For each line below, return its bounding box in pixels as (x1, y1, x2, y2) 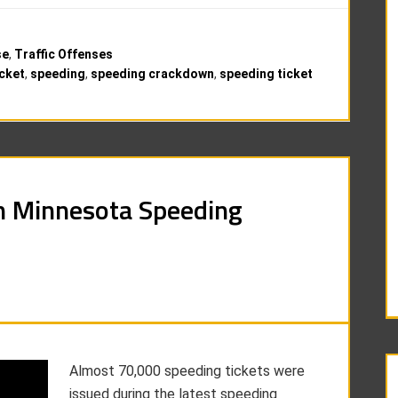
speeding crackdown (91, 67, 214, 81)
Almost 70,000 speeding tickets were (69, 362, 305, 379)
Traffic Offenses (14, 47, 113, 61)
